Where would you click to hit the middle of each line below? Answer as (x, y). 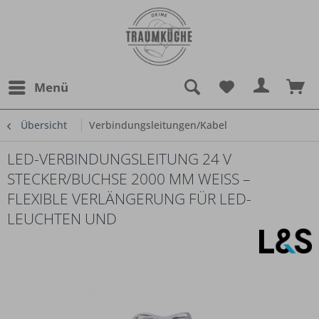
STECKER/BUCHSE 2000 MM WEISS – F (129, 179)
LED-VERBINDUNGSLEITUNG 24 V (119, 159)
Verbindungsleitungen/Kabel (158, 125)
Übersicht (44, 125)
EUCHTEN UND (62, 219)
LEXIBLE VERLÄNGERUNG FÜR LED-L (129, 199)
